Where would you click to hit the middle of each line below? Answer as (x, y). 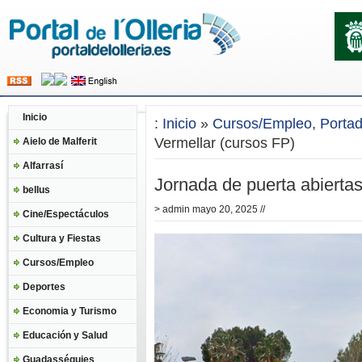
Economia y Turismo (69, 311)
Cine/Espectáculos (66, 214)
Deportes (44, 287)
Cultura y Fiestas (62, 238)
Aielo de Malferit (60, 141)
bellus (36, 190)
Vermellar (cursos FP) (225, 143)
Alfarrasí (43, 166)
